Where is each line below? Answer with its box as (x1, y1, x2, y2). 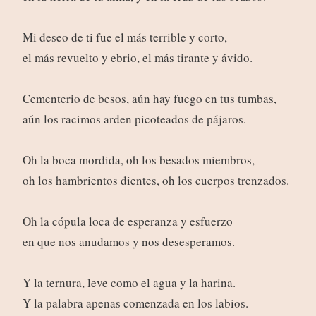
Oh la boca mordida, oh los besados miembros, (22, 152, 255, 169)
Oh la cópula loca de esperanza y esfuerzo (22, 213, 233, 230)
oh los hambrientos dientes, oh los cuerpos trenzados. (22, 172, 289, 189)
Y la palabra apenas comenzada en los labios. (22, 295, 248, 312)
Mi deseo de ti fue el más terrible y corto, (22, 29, 227, 46)
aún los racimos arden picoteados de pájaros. (22, 111, 246, 128)
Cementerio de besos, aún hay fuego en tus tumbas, (22, 90, 276, 107)
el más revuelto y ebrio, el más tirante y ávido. (22, 49, 253, 66)
